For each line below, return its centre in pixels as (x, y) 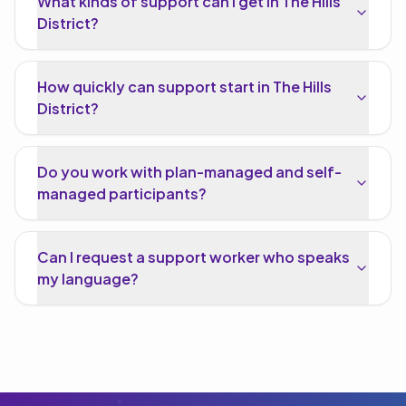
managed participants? (122, 193)
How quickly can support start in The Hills (184, 87)
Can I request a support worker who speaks (193, 257)
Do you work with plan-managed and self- (189, 172)
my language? (88, 279)
